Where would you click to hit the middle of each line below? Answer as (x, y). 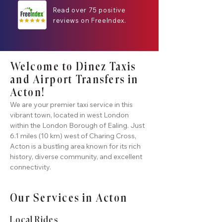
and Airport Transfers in (74, 80)
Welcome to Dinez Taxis (73, 67)
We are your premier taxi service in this (71, 105)
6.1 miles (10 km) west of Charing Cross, (73, 136)
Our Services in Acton (69, 199)
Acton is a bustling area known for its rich (75, 146)
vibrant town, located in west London (69, 115)
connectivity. (30, 167)
